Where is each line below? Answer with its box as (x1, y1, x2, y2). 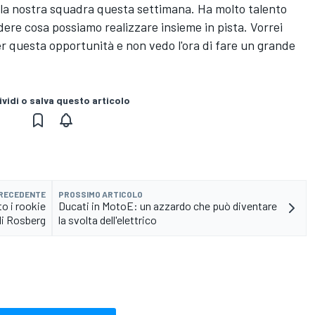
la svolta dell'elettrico (58, 212, 157, 226)
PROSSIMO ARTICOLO (58, 188, 143, 199)
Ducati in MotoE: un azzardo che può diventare (58, 198, 277, 212)
